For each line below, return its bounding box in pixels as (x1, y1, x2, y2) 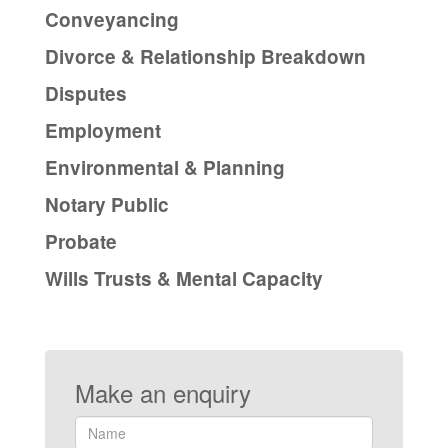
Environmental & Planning (45, 153, 285, 181)
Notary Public (45, 190, 169, 218)
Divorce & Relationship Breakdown (45, 42, 366, 70)
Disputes (45, 79, 127, 107)
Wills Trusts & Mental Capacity (45, 264, 323, 292)
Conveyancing (45, 5, 179, 33)
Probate (45, 227, 117, 255)
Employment (45, 116, 161, 144)
